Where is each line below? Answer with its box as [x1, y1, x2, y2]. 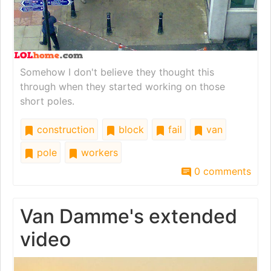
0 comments [191, 165, 251, 177]
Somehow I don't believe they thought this [20, 65, 214, 78]
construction [34, 123, 94, 135]
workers [78, 146, 118, 158]
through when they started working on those [20, 80, 225, 93]
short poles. [20, 94, 74, 107]
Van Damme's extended [20, 204, 237, 228]
